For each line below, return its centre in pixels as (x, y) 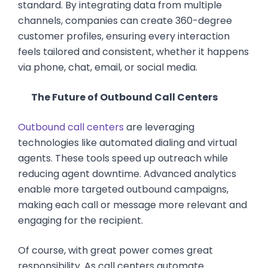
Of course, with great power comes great (115, 250)
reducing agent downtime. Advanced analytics (127, 174)
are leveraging (159, 127)
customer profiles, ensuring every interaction (124, 36)
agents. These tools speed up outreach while (123, 158)
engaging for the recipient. (80, 220)
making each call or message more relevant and (133, 205)
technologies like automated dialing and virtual (127, 143)
